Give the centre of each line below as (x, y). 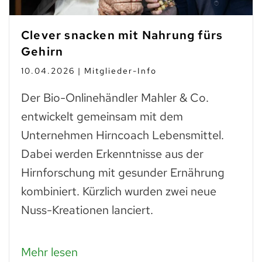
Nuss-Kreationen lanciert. (87, 210)
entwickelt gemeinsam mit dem (102, 117)
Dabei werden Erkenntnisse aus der (112, 154)
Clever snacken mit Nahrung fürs (122, 35)
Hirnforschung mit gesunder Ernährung (123, 173)
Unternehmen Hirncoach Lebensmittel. (123, 135)
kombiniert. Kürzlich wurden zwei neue (119, 192)
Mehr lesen (49, 252)
